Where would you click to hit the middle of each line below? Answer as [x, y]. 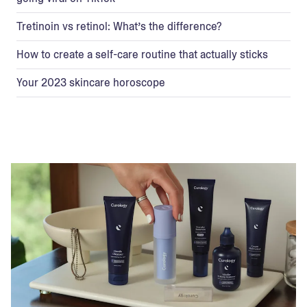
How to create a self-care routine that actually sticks [142, 54]
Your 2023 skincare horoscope [91, 82]
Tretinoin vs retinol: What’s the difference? [119, 26]
